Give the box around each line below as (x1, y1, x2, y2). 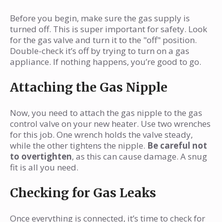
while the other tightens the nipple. (10, 140, 147, 152)
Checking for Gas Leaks (10, 185, 156, 201)
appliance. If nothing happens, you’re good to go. (10, 56, 201, 68)
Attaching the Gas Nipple (10, 79, 167, 96)
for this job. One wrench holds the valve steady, (10, 129, 193, 141)
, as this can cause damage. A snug (72, 151, 207, 163)
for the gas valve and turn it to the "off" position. (10, 34, 197, 46)
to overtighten (10, 151, 72, 163)
